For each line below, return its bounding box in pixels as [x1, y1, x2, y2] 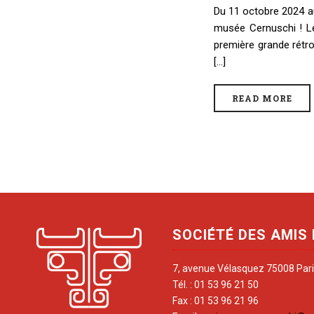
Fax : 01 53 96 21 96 [172, 295, 259, 306]
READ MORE [231, 93, 292, 104]
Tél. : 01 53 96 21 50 [172, 279, 259, 290]
